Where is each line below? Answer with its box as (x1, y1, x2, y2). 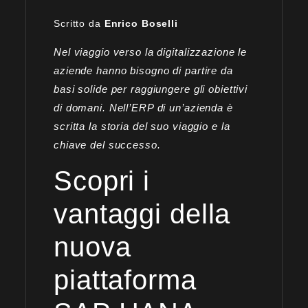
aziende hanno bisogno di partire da (54, 64, 233, 76)
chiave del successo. (54, 138, 164, 151)
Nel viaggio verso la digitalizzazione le (54, 45, 247, 58)
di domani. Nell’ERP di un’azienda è (54, 101, 233, 113)
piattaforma (54, 264, 197, 295)
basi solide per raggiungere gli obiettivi (54, 82, 248, 95)
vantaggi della (54, 198, 231, 229)
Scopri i (54, 165, 151, 196)
